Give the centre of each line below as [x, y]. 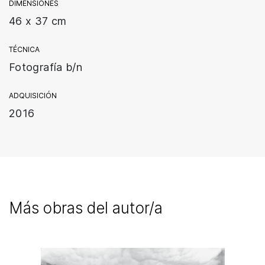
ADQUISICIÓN [33, 95]
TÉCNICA [24, 49]
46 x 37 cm [38, 21]
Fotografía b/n [46, 67]
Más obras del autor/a [86, 208]
